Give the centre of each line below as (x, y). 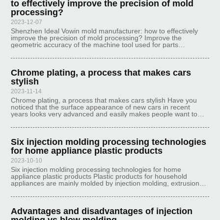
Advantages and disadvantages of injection (102, 211)
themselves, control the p (50, 58)
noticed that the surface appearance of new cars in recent (101, 107)
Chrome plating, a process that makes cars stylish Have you (104, 100)
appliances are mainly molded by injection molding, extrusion (105, 183)
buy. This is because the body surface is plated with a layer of (106, 121)
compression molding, (45, 197)
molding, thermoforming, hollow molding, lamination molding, (105, 190)
